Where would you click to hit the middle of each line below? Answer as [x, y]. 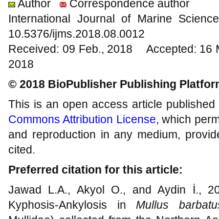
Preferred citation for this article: [96, 169]
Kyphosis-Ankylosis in [72, 205]
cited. [22, 149]
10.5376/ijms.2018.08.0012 [77, 33]
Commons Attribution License [82, 119]
